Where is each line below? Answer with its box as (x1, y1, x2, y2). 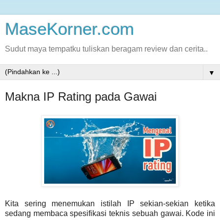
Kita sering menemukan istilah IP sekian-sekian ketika (5, 199, 215, 208)
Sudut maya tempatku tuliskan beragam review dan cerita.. (5, 45, 208, 53)
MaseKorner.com (5, 20, 134, 38)
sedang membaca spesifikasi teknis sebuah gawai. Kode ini (5, 209, 215, 218)
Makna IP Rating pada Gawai (5, 90, 157, 103)
